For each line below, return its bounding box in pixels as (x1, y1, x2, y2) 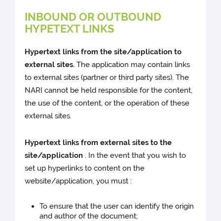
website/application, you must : (25, 176, 132, 185)
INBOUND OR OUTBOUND (25, 10, 162, 23)
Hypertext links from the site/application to (25, 47, 182, 56)
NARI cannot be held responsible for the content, (25, 85, 193, 95)
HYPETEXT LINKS (25, 22, 114, 35)
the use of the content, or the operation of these (25, 98, 190, 108)
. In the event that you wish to (83, 150, 186, 160)
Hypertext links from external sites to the (25, 138, 172, 147)
